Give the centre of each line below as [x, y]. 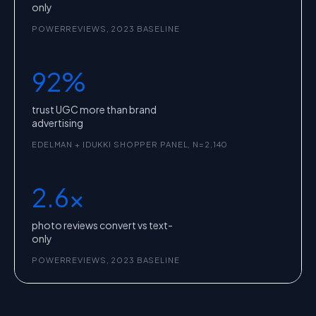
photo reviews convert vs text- [102, 225]
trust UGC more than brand [94, 109]
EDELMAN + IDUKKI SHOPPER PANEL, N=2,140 [130, 144]
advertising [57, 123]
